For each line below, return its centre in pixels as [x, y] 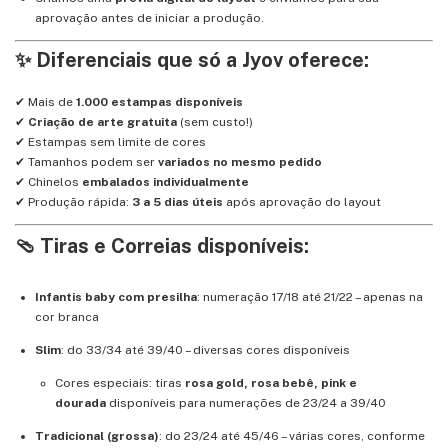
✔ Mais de [45, 101]
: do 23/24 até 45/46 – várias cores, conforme [292, 435]
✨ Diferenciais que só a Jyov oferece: [192, 59]
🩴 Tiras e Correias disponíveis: [162, 245]
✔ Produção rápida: [73, 201]
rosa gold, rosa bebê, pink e [271, 382]
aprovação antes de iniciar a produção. [149, 17]
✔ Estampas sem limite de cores [110, 141]
